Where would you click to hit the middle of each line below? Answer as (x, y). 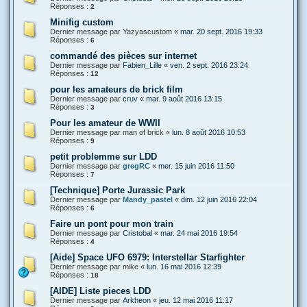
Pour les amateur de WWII (105, 123)
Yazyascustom (147, 31)
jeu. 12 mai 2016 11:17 (196, 300)
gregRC (136, 165)
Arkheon (137, 300)
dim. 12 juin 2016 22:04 (219, 199)
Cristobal (137, 233)
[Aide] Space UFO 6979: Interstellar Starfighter (147, 257)
